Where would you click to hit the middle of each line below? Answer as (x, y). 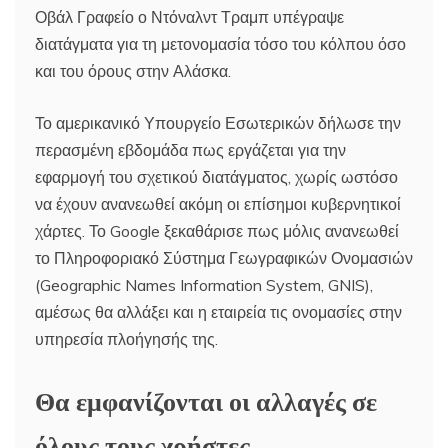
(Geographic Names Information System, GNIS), (204, 284)
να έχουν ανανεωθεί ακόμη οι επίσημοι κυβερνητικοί (218, 203)
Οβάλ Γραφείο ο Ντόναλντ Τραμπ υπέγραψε (189, 16)
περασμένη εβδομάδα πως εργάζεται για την (190, 149)
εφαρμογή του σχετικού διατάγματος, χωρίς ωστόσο (216, 176)
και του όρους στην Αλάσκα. (133, 70)
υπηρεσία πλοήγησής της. (126, 338)
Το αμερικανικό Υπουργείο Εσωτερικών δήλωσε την (218, 122)
